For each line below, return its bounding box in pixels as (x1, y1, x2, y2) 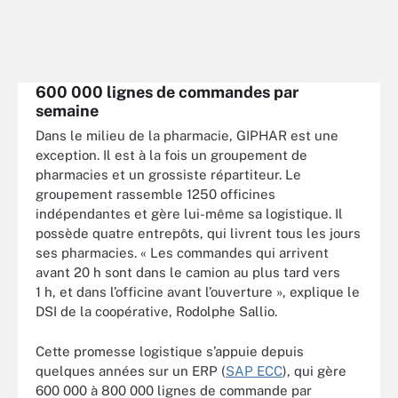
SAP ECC (226, 362, 283, 378)
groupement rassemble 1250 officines (36, 187, 275, 202)
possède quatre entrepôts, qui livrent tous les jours (36, 226, 361, 241)
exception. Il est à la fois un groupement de (36, 147, 307, 163)
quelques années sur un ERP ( (36, 362, 226, 378)
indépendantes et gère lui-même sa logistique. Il (36, 206, 343, 221)
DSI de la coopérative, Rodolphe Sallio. (36, 304, 277, 319)
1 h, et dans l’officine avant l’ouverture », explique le (36, 284, 360, 299)
